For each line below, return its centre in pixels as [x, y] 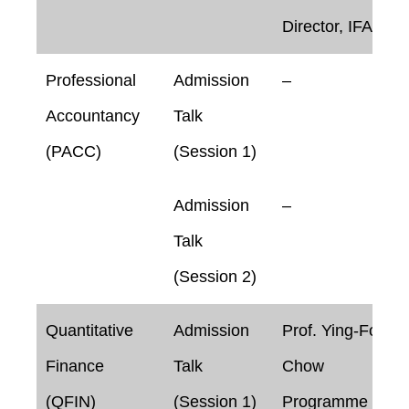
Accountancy [93, 115]
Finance [75, 366]
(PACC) [73, 151]
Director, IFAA [333, 26]
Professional [91, 80]
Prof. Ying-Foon [339, 330]
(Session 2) [215, 276]
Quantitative [89, 330]
